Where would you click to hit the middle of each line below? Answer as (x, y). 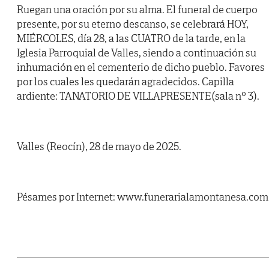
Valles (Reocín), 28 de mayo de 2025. (99, 147)
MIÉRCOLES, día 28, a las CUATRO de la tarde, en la (131, 38)
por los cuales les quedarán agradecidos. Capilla (125, 82)
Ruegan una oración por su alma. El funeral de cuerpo (137, 10)
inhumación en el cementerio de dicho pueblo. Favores (141, 67)
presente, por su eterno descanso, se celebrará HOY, (133, 24)
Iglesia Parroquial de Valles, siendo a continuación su (137, 53)
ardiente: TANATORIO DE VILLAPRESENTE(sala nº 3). (138, 96)
